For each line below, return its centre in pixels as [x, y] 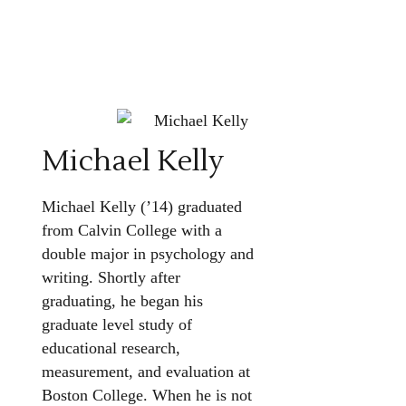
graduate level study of [116, 324]
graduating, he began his [122, 301]
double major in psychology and [147, 254]
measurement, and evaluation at [145, 372]
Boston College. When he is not [146, 395]
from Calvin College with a [131, 230]
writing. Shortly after [111, 277]
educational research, [111, 348]
